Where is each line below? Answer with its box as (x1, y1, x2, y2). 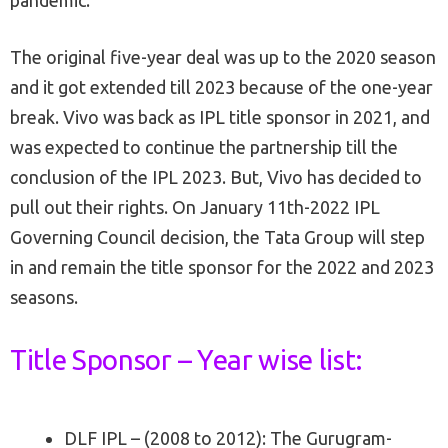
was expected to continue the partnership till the (10, 137, 398, 158)
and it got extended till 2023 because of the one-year (10, 77, 433, 98)
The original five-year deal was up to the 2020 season (10, 47, 436, 68)
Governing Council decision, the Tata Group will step (10, 227, 425, 248)
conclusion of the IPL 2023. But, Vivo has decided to (10, 167, 422, 188)
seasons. (10, 287, 78, 308)
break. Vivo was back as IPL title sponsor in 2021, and (10, 107, 430, 128)
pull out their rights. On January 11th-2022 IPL (10, 197, 380, 218)
